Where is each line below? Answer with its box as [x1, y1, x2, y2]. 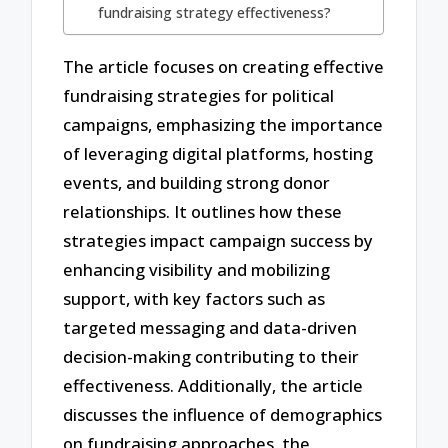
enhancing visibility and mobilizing [63, 257, 331, 281]
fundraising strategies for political [63, 83, 335, 107]
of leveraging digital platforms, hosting [63, 141, 374, 165]
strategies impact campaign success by [63, 228, 374, 252]
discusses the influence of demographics [63, 402, 383, 426]
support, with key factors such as [63, 286, 326, 310]
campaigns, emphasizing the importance [63, 112, 384, 136]
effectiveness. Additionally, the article [63, 373, 364, 397]
